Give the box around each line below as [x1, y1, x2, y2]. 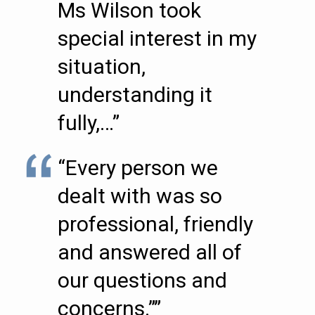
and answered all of [58, 240, 242, 264]
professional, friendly [58, 212, 253, 236]
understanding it [58, 82, 212, 107]
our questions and [58, 268, 227, 292]
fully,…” [58, 110, 120, 135]
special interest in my [58, 26, 257, 51]
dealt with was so [58, 184, 222, 208]
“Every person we [58, 155, 218, 180]
